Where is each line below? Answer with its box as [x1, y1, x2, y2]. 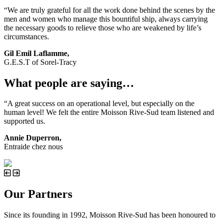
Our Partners [4, 188, 72, 201]
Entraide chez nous [4, 142, 63, 151]
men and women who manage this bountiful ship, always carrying [4, 14, 208, 23]
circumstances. [4, 32, 49, 41]
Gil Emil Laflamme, [4, 49, 69, 57]
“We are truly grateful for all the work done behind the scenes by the [4, 5, 215, 14]
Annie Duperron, [4, 134, 61, 142]
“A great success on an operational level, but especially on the [4, 99, 194, 108]
